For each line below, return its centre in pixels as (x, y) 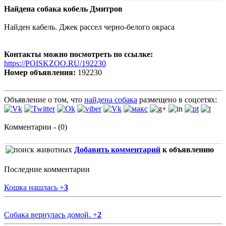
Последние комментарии (47, 169)
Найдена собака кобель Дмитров (63, 9)
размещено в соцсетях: (177, 100)
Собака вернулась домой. (48, 215)
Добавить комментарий (117, 150)
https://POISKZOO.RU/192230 (55, 64)
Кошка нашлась (32, 188)
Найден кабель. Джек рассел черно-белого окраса (89, 27)
